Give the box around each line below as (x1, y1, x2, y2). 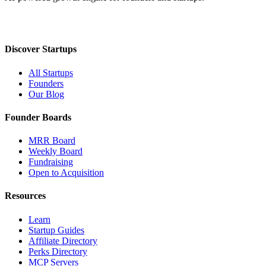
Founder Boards (5, 112, 71, 122)
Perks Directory (28, 246, 87, 256)
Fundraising (28, 157, 73, 167)
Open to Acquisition (28, 167, 104, 178)
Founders (28, 78, 64, 88)
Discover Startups (5, 44, 77, 55)
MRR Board (28, 135, 75, 146)
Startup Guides (28, 224, 84, 235)
